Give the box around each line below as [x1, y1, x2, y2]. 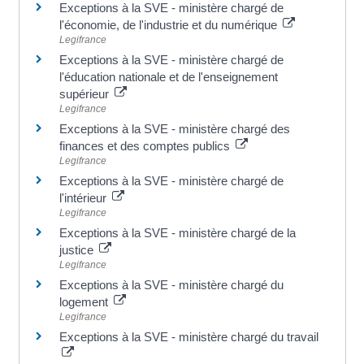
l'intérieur [58, 191, 110, 206]
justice [58, 243, 97, 258]
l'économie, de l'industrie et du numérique [58, 18, 280, 32]
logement [58, 295, 111, 310]
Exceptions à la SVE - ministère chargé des [58, 122, 290, 136]
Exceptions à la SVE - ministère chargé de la [58, 226, 296, 240]
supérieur [58, 87, 112, 102]
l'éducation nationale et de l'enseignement [58, 70, 278, 84]
